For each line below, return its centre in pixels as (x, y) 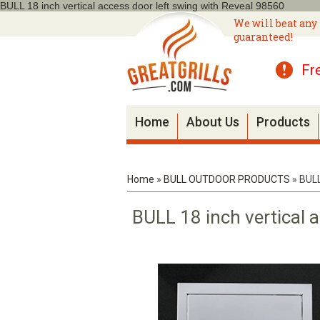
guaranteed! (263, 37)
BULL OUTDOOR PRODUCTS (227, 179)
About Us (213, 122)
